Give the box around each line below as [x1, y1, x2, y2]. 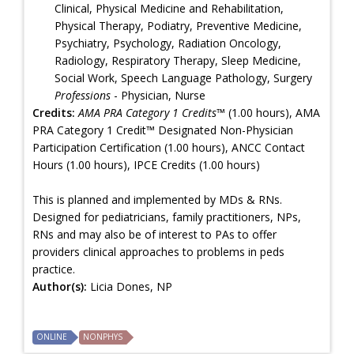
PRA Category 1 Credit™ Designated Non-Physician [32, 122, 293, 137]
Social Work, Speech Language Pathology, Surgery [55, 70, 312, 85]
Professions [55, 87, 111, 103]
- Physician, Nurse [111, 87, 205, 103]
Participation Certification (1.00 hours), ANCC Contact [32, 139, 305, 155]
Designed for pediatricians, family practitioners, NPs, [32, 209, 301, 224]
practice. [32, 261, 75, 277]
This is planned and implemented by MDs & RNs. [32, 191, 282, 207]
